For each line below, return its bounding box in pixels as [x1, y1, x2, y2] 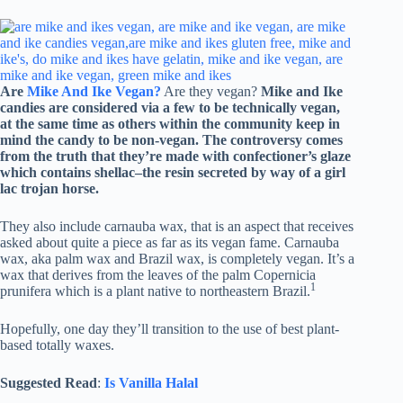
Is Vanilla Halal [104, 375, 198, 391]
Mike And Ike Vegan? [23, 84, 161, 100]
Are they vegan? [161, 84, 261, 100]
